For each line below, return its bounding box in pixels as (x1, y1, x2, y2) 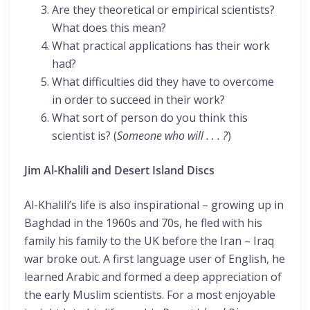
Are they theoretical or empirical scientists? (52, 2, 275, 18)
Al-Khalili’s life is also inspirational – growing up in (24, 197, 284, 213)
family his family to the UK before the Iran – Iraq (24, 233, 274, 249)
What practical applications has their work (52, 38, 270, 54)
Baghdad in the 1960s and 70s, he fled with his (24, 215, 262, 231)
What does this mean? (52, 20, 166, 36)
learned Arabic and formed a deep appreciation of (24, 269, 282, 285)
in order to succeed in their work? (52, 92, 225, 108)
